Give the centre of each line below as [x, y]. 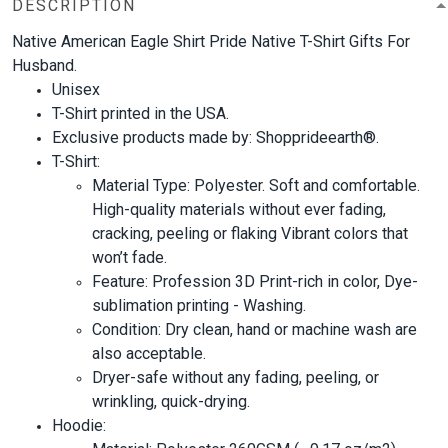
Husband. [44, 65]
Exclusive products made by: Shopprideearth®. [215, 137]
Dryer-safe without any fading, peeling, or [235, 377]
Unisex [76, 89]
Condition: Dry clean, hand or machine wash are [254, 329]
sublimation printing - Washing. [199, 305]
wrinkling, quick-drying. [171, 401]
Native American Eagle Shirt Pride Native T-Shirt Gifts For [211, 41]
